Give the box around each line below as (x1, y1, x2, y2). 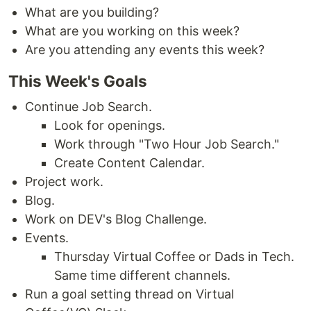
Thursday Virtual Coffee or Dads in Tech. (54, 249, 294, 264)
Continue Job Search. (25, 99, 152, 115)
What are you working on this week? (25, 24, 239, 39)
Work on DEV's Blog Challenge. (25, 212, 207, 227)
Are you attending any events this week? (25, 42, 264, 58)
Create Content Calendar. (54, 155, 205, 171)
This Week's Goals (8, 72, 147, 91)
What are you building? (25, 5, 159, 20)
